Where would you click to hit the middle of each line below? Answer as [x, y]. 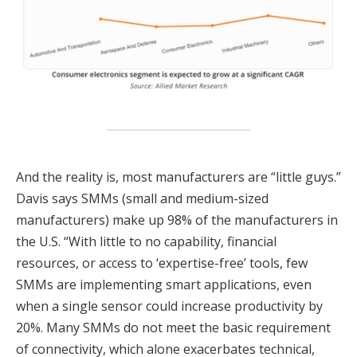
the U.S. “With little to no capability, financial [146, 242]
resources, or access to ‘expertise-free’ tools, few [162, 263]
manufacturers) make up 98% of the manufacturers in [177, 220]
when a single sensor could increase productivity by [169, 306]
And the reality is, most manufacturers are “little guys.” [178, 177]
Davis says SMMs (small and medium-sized [142, 199]
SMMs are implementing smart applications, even [164, 285]
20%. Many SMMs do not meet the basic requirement [173, 328]
